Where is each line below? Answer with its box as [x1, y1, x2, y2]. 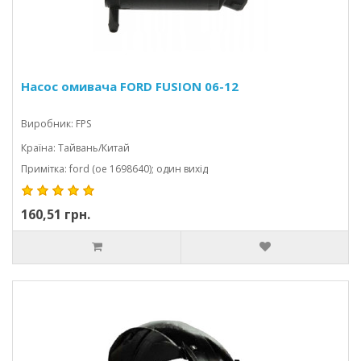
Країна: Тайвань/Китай [21, 141, 130, 155]
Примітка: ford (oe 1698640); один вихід [21, 162, 208, 176]
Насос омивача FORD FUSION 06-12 [21, 78, 239, 94]
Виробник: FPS [21, 117, 91, 131]
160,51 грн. [21, 205, 90, 223]
